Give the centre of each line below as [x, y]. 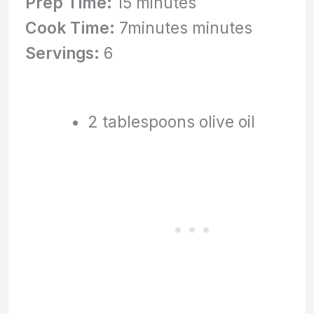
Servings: [63, 53]
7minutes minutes [184, 27]
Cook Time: [70, 27]
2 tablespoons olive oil [171, 122]
